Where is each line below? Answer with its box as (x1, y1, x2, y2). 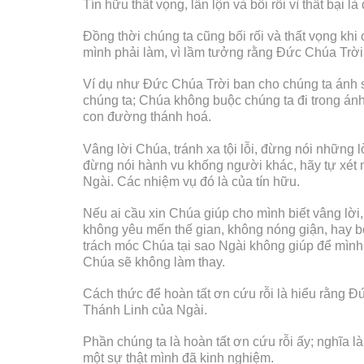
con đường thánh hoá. (83, 110, 211, 124)
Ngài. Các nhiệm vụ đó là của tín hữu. (83, 174, 300, 188)
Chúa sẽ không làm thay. (83, 254, 225, 269)
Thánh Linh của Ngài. (83, 303, 207, 317)
